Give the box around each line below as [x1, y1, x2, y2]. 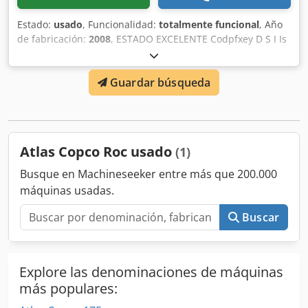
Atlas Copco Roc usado [20, 142, 175, 161]
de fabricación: [17, 32, 89, 45]
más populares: [19, 279, 118, 298]
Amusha [17, 47, 55, 60]
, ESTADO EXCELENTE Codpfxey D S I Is [111, 32, 287, 45]
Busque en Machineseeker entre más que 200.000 [20, 166, 277, 181]
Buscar [242, 210, 279, 225]
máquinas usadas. [20, 183, 114, 198]
